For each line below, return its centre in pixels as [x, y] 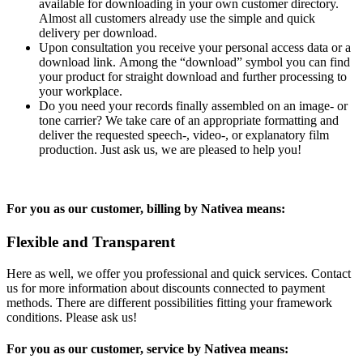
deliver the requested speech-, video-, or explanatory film [184, 135]
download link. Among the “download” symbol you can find [194, 62]
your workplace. [81, 91]
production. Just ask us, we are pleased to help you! [170, 149]
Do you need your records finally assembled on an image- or [193, 105]
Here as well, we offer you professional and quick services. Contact [179, 274]
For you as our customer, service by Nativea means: [147, 349]
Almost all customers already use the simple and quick [177, 18]
